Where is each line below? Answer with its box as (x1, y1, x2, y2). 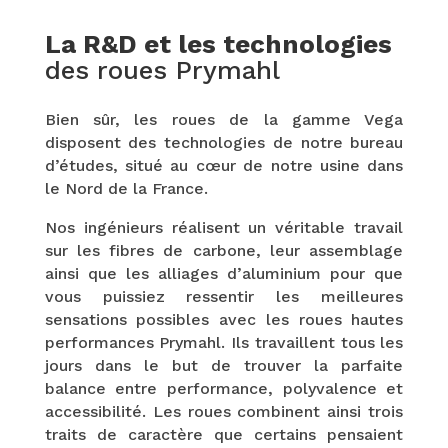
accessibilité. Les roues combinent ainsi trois (44, 401, 404, 421)
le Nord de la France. (44, 178, 208, 198)
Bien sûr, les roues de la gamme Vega (44, 109, 404, 129)
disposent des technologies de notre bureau (44, 132, 404, 152)
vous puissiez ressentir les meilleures (44, 286, 404, 306)
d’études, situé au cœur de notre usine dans (44, 155, 404, 175)
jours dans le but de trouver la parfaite (44, 355, 404, 375)
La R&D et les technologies (44, 28, 392, 59)
